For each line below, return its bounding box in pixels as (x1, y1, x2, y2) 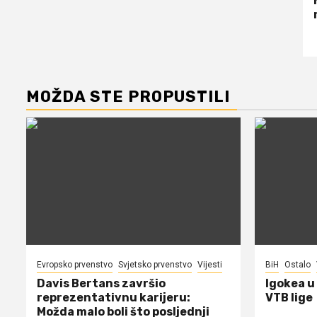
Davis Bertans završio (37, 276, 166, 290)
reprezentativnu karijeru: (37, 290, 190, 304)
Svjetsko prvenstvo (118, 259, 192, 270)
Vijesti (197, 259, 222, 270)
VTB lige (265, 290, 313, 304)
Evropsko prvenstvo (37, 259, 113, 270)
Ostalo (284, 259, 311, 270)
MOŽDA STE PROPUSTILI (26, 86, 230, 106)
